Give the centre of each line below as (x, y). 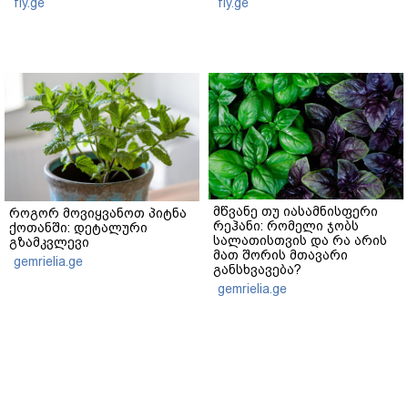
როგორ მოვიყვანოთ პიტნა (98, 213)
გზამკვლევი (49, 242)
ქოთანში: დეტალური (78, 227)
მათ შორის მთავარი (280, 255)
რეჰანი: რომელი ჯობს (286, 226)
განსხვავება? (257, 270)
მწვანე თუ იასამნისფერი (296, 212)
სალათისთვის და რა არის (300, 241)
